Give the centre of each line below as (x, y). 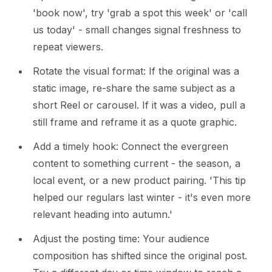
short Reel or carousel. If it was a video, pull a (139, 105)
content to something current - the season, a (137, 164)
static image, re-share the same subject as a (134, 88)
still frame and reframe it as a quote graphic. (135, 122)
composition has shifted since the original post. (140, 256)
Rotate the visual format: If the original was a (136, 71)
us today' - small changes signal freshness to (137, 30)
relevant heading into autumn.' (103, 215)
